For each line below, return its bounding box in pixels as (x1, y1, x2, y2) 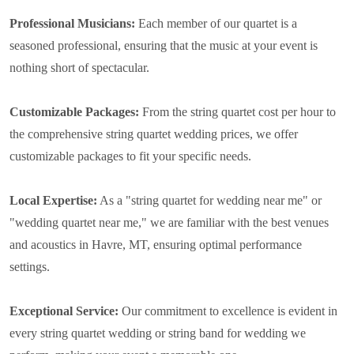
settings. (9, 259, 50, 273)
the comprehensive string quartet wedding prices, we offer (9, 126, 298, 141)
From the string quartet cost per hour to (139, 104, 336, 119)
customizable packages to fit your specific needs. (9, 149, 251, 163)
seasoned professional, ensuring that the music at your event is (9, 38, 318, 52)
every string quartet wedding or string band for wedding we (9, 326, 306, 340)
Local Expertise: (9, 193, 97, 207)
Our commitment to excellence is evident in (122, 303, 337, 318)
